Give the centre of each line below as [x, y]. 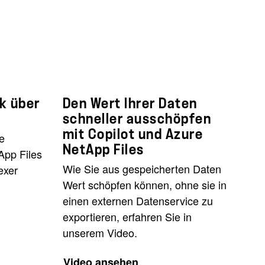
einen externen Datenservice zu [138, 200]
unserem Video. [100, 232]
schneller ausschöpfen [137, 119]
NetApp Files [103, 149]
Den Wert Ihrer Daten [130, 103]
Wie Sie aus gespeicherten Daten [142, 168]
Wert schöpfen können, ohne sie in [144, 184]
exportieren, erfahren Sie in [127, 216]
